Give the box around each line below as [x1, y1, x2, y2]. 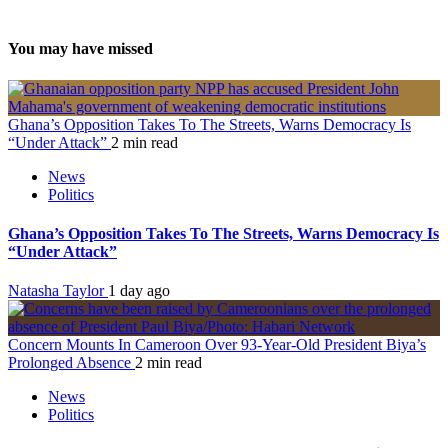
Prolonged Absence [8, 354, 135, 372]
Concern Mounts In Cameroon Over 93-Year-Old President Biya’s [8, 336, 426, 354]
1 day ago [108, 282, 170, 300]
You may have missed [8, 40, 153, 58]
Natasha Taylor [8, 282, 108, 300]
